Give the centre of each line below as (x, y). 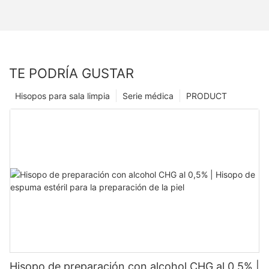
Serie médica (148, 95)
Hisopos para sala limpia (62, 95)
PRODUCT (207, 95)
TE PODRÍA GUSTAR (71, 73)
